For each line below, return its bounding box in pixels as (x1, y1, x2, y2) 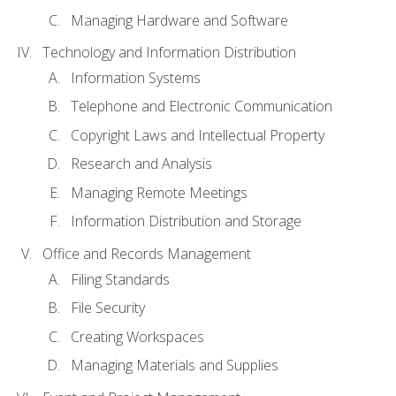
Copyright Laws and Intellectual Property (71, 125, 324, 145)
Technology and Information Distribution (42, 42, 296, 63)
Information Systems (71, 67, 201, 88)
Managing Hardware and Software (71, 10, 288, 30)
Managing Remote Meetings (71, 182, 247, 202)
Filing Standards (71, 269, 170, 289)
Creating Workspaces (71, 326, 204, 346)
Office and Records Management (42, 244, 251, 264)
